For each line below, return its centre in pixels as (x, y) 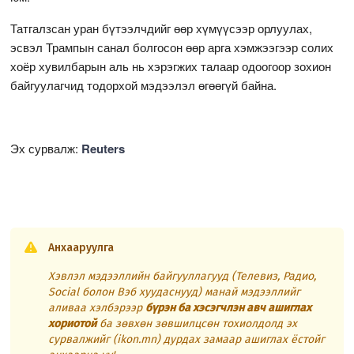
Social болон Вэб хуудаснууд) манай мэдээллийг (175, 292)
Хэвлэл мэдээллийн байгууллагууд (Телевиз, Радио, (183, 276)
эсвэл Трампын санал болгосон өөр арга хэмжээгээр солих (172, 47)
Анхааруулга (81, 247)
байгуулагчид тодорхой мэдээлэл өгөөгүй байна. (144, 85)
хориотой (73, 323)
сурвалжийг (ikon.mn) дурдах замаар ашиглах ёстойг (187, 339)
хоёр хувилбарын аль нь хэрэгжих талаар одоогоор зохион (171, 66)
